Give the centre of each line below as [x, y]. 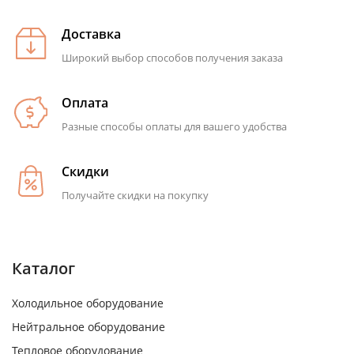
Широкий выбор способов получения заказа [172, 57]
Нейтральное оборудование [88, 326]
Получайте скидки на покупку [135, 195]
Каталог [43, 268]
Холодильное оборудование [88, 303]
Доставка [91, 34]
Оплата [85, 102]
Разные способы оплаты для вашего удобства [174, 126]
